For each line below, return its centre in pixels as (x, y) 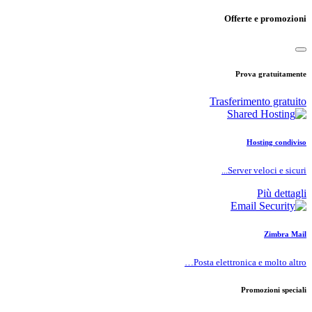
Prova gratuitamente (271, 73)
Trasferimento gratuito (258, 101)
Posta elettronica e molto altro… (250, 262)
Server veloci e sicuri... (267, 170)
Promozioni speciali (274, 289)
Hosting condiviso (276, 142)
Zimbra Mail (285, 234)
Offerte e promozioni (265, 18)
